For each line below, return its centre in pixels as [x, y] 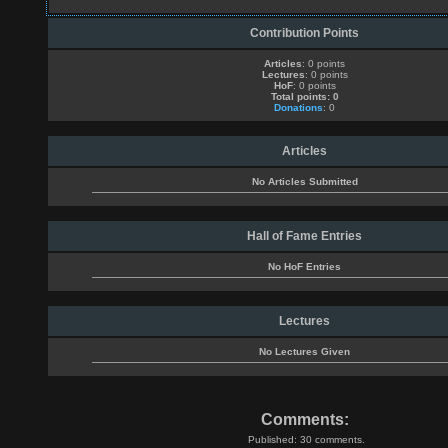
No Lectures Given [304, 351]
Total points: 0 [304, 96]
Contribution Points [304, 33]
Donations [298, 107]
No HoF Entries [304, 266]
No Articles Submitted [304, 181]
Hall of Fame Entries [304, 236]
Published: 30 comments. [306, 439]
